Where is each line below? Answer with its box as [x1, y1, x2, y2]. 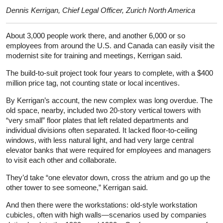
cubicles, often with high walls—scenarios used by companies [6, 210, 207, 219]
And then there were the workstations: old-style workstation [6, 200, 197, 209]
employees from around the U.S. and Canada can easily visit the [6, 41, 215, 50]
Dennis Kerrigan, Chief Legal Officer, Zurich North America [6, 5, 195, 14]
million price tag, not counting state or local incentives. [6, 78, 180, 87]
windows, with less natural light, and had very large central [6, 135, 194, 144]
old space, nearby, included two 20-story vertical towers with [6, 106, 201, 114]
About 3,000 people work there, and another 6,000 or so [6, 31, 185, 40]
